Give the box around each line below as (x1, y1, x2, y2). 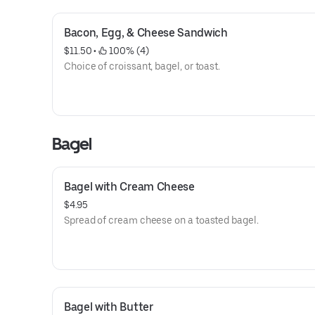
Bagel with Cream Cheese (64, 180, 195, 193)
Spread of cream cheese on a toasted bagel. (64, 214, 259, 226)
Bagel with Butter (64, 300, 153, 314)
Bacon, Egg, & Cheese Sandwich (64, 26, 228, 39)
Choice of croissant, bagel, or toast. (64, 60, 221, 72)
